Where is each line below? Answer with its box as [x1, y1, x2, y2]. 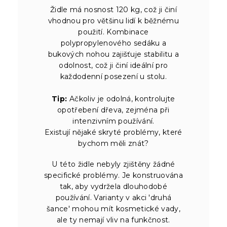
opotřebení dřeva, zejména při [57, 105, 170, 115]
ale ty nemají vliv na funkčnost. [57, 215, 170, 224]
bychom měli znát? [78, 138, 149, 148]
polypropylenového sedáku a [60, 38, 167, 48]
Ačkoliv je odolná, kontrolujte [67, 94, 175, 103]
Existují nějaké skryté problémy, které [45, 127, 182, 137]
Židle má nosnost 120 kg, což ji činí [50, 5, 177, 14]
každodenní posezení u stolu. [60, 71, 167, 81]
